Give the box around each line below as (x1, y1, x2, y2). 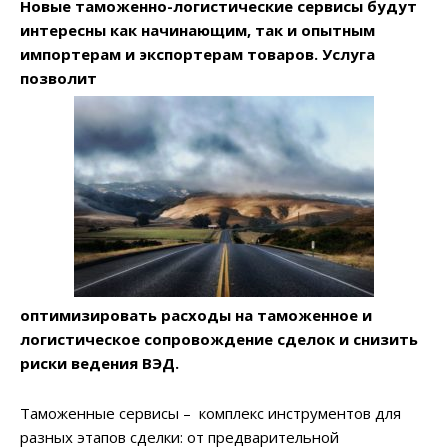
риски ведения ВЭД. (20, 352, 179, 373)
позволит (20, 67, 97, 88)
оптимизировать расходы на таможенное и (20, 304, 372, 325)
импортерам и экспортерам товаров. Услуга (20, 43, 375, 64)
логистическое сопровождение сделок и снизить (20, 328, 418, 349)
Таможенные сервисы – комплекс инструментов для (20, 402, 401, 423)
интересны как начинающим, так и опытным (20, 19, 375, 40)
